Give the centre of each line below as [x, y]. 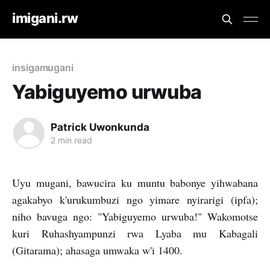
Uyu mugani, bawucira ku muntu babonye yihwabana [135, 183]
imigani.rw [45, 18]
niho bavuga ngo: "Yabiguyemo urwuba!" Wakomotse [135, 216]
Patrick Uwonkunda [100, 127]
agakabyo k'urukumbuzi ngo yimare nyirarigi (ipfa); [135, 199]
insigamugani [43, 67]
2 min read [71, 140]
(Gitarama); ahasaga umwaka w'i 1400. [97, 250]
